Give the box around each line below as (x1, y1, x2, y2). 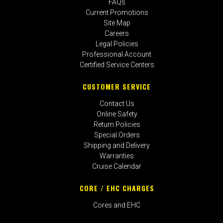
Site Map (103, 18, 130, 27)
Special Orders (94, 130, 140, 139)
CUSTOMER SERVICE (83, 81, 151, 92)
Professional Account (82, 50, 152, 58)
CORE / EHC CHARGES (79, 182, 154, 193)
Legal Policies (95, 39, 138, 48)
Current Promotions (85, 8, 148, 16)
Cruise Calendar (92, 162, 142, 170)
